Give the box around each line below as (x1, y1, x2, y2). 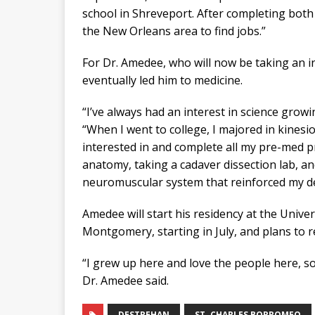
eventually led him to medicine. (82, 72, 243, 88)
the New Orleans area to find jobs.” (82, 22, 266, 39)
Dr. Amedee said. (82, 272, 169, 288)
